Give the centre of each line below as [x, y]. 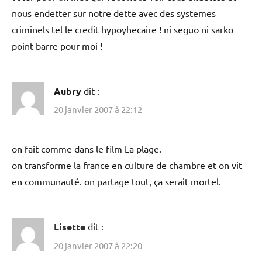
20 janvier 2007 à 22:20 [98, 245]
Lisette [70, 227]
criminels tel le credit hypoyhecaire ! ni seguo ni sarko [123, 29]
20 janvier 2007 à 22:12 [98, 109]
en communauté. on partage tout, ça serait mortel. [116, 182]
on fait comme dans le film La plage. [87, 149]
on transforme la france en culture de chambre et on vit [127, 165]
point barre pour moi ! [57, 45]
